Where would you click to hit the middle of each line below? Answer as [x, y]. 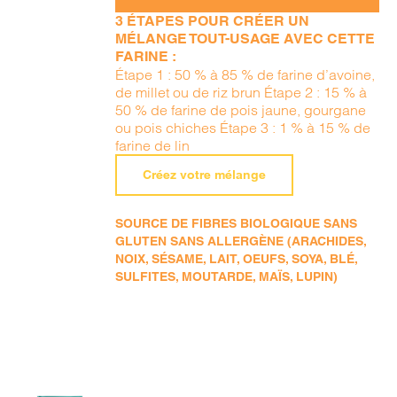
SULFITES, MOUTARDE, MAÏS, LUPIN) [227, 276]
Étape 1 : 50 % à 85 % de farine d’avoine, [245, 74]
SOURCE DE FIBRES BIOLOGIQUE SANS [237, 223]
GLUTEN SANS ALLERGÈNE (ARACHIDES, [241, 241]
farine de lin [153, 145]
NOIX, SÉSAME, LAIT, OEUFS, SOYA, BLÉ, [237, 259]
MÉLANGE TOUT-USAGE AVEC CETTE [245, 39]
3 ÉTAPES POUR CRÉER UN [213, 21]
